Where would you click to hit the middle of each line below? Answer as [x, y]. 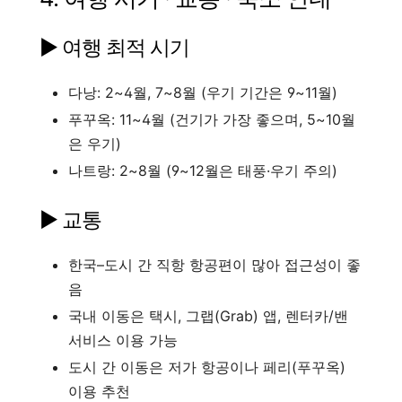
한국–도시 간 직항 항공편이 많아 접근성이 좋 [214, 264]
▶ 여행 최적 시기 [114, 47]
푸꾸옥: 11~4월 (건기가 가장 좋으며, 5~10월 [212, 119]
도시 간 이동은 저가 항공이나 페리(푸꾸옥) [207, 367]
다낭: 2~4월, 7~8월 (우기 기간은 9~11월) [203, 92]
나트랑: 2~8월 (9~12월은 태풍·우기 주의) [203, 170]
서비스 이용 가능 [123, 340]
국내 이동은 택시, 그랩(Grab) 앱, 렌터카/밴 [208, 315]
